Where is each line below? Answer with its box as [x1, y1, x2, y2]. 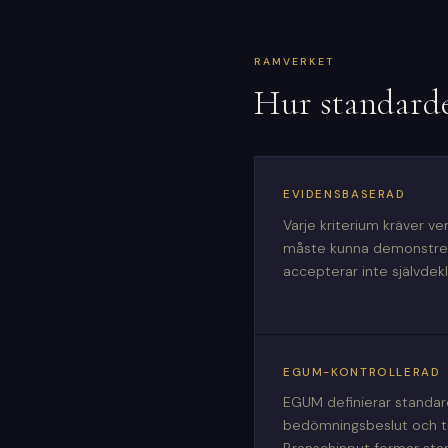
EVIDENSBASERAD [283, 187, 406, 202]
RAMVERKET [254, 55, 334, 68]
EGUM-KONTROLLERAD [283, 364, 441, 380]
